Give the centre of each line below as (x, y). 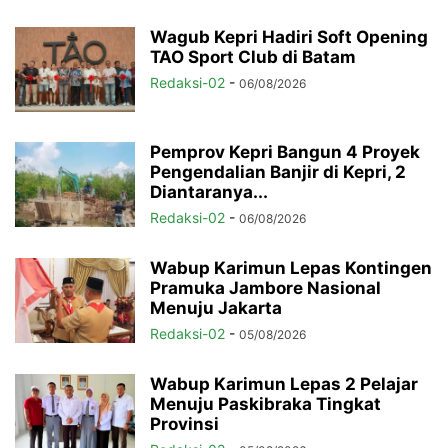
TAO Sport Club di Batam (253, 57)
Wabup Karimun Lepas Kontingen (291, 268)
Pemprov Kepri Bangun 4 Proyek (285, 152)
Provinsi (184, 424)
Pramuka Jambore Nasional (265, 288)
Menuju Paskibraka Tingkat (265, 404)
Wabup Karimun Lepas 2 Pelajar (284, 384)
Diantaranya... (209, 192)
